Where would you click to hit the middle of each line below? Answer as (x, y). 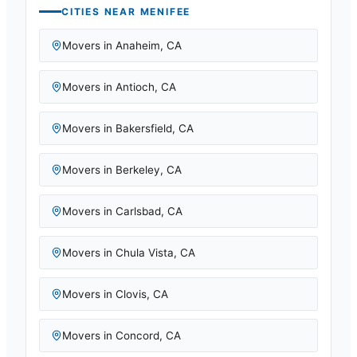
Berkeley (138, 170)
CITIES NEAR (101, 12)
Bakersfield (144, 128)
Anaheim (138, 45)
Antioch (135, 87)
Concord (137, 335)
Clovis (131, 294)
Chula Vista (145, 253)
